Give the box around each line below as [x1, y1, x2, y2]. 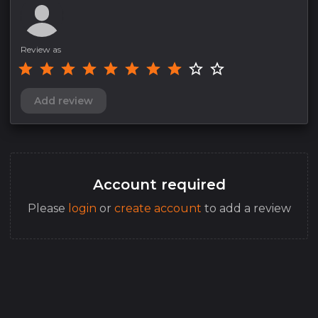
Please [27, 201, 68, 215]
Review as [21, 43, 61, 55]
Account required [92, 175, 226, 193]
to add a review [201, 201, 291, 215]
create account [114, 201, 202, 215]
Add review [34, 94, 93, 107]
